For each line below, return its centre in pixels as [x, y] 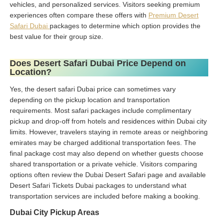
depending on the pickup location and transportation [90, 100]
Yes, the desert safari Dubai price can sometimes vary [93, 89]
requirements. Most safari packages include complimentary [100, 110]
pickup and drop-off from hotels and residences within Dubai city [108, 121]
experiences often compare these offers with [79, 15]
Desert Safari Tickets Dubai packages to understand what [98, 185]
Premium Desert [173, 15]
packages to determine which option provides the [125, 26]
